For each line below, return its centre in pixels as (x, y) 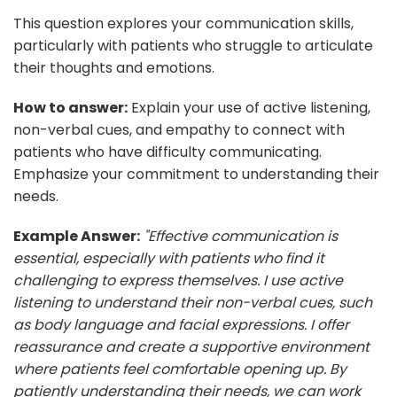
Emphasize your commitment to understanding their (196, 174)
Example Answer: (77, 236)
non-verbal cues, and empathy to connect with (179, 129)
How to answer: (70, 107)
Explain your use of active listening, (249, 107)
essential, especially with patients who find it (169, 258)
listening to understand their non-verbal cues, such (193, 302)
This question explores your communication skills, (183, 23)
